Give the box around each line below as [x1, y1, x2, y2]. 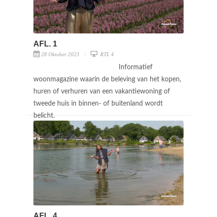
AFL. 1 [33, 39, 57, 48]
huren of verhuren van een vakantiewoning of [33, 88, 170, 95]
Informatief [119, 63, 153, 71]
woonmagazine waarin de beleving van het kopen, [33, 76, 181, 83]
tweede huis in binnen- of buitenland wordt [33, 100, 163, 107]
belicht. [33, 112, 57, 119]
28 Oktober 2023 [41, 51, 79, 57]
